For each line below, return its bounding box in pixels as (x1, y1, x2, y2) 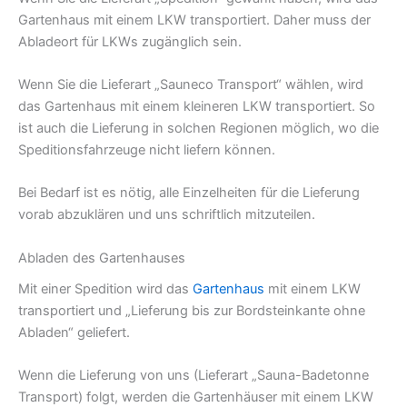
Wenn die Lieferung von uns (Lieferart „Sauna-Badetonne (18, 367, 369, 384)
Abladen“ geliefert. (18, 323, 130, 341)
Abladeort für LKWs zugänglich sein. (18, 33, 242, 50)
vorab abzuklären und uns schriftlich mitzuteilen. (18, 206, 315, 223)
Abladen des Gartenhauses (18, 249, 185, 266)
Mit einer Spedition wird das (18, 280, 193, 297)
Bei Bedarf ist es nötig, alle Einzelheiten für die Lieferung (18, 184, 360, 202)
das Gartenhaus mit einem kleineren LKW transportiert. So (18, 98, 375, 115)
